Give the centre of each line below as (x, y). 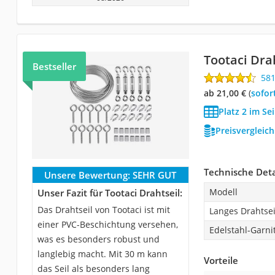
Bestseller (54, 66)
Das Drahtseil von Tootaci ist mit (103, 209)
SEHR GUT (155, 175)
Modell (223, 192)
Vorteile (221, 260)
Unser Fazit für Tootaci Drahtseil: (110, 192)
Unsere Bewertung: (87, 175)
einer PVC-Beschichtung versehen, (107, 224)
